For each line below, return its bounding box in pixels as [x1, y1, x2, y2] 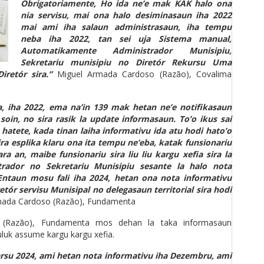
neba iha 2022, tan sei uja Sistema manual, [21, 33, 232, 44]
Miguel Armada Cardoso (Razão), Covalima [57, 68, 232, 80]
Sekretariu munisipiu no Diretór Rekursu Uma [21, 57, 232, 68]
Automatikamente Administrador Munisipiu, [21, 45, 232, 56]
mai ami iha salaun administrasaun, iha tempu [21, 21, 232, 32]
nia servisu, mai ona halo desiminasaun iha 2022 [21, 9, 232, 21]
